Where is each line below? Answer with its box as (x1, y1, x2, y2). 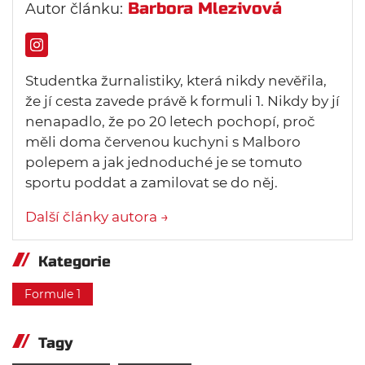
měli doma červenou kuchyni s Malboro (25, 133, 301, 150)
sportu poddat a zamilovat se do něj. (25, 174, 278, 191)
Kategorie (38, 252, 111, 270)
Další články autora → (25, 208, 169, 225)
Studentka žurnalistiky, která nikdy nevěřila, (25, 72, 327, 89)
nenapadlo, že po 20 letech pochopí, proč (25, 112, 315, 130)
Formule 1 (24, 286, 81, 301)
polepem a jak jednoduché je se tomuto (25, 153, 302, 170)
